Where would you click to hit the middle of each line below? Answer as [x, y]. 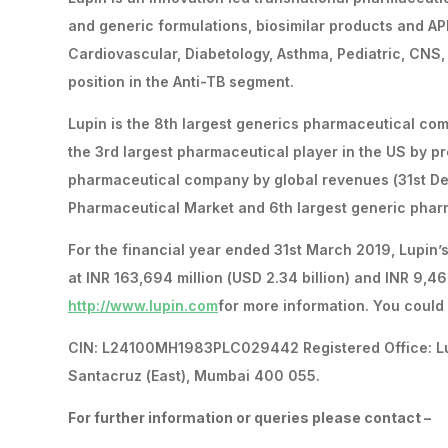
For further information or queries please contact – [249, 418]
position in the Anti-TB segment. [180, 82]
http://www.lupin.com [142, 306]
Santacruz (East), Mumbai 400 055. [193, 376]
